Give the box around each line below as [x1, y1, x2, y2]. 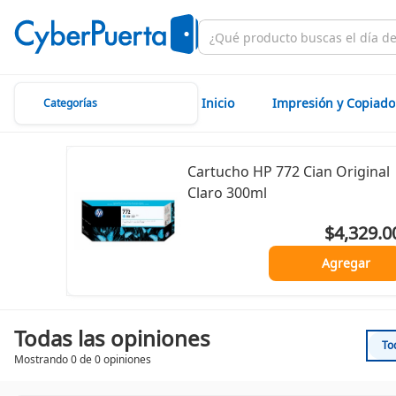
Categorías [43, 95, 97, 110]
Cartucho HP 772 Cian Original [187, 162, 390, 181]
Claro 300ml [187, 183, 267, 202]
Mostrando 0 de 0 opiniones [14, 352, 151, 367]
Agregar [321, 255, 370, 271]
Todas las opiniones [14, 324, 210, 353]
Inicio [202, 95, 234, 111]
